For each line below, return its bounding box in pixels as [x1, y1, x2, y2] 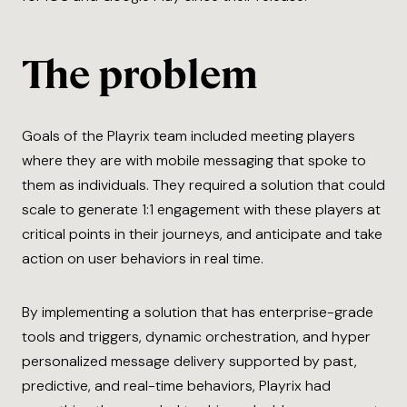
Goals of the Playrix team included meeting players [22, 126, 355, 146]
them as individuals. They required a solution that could [22, 175, 385, 195]
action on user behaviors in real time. [22, 249, 263, 269]
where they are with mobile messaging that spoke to [22, 151, 366, 171]
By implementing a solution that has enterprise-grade [22, 303, 373, 323]
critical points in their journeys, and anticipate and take [22, 224, 382, 244]
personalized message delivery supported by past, [22, 352, 357, 372]
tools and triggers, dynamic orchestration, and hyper [22, 327, 371, 347]
